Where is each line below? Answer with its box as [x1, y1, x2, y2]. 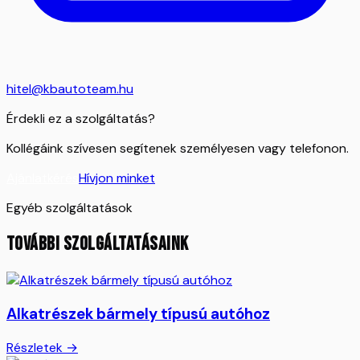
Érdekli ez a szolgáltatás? [6, 110, 155, 128]
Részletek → [6, 338, 78, 356]
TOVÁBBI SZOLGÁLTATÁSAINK [6, 232, 189, 256]
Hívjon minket [79, 170, 155, 187]
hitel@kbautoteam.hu [6, 80, 133, 98]
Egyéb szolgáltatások [6, 199, 133, 217]
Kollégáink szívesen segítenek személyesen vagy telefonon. [6, 140, 349, 157]
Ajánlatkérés [6, 170, 79, 187]
